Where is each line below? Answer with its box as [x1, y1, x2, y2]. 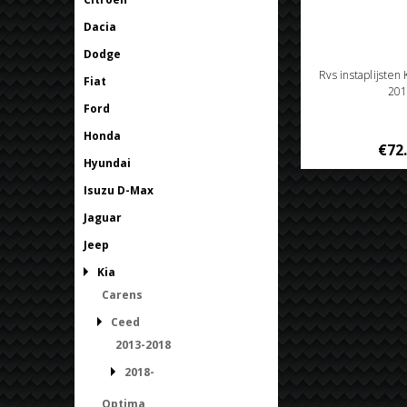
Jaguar [84, 209, 122, 225]
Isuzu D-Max [84, 182, 154, 198]
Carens [102, 286, 143, 303]
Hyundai [84, 154, 131, 171]
